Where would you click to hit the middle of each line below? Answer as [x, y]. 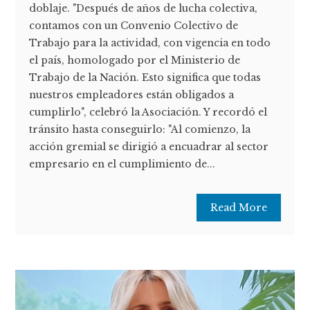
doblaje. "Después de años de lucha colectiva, [144, 9]
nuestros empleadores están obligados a [132, 95]
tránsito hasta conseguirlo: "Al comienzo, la [140, 130]
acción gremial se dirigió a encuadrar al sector [149, 147]
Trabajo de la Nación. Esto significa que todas [145, 78]
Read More [238, 208]
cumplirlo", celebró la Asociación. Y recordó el [148, 112]
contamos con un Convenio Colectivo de [134, 26]
